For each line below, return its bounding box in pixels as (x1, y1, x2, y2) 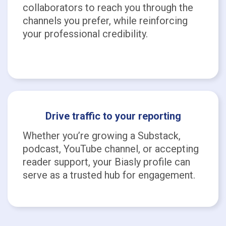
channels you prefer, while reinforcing (23, 15, 188, 27)
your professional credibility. (23, 28, 148, 40)
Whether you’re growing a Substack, (23, 130, 181, 142)
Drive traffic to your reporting (45, 110, 181, 122)
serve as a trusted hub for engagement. (23, 169, 195, 181)
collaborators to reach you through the (23, 2, 193, 14)
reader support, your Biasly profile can (23, 156, 190, 168)
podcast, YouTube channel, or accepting (23, 143, 199, 155)
